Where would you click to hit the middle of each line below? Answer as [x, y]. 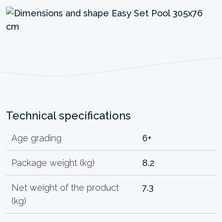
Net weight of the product [65, 187]
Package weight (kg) [53, 163]
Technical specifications [68, 115]
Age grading [37, 138]
